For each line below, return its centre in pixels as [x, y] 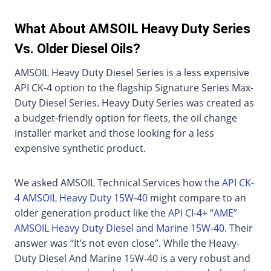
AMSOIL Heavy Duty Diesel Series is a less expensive [132, 73]
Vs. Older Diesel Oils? [77, 49]
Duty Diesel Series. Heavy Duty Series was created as [134, 103]
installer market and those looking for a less [114, 133]
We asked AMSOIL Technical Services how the [118, 183]
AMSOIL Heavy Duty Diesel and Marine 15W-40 [119, 228]
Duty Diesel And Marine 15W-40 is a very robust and [132, 259]
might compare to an [197, 198]
